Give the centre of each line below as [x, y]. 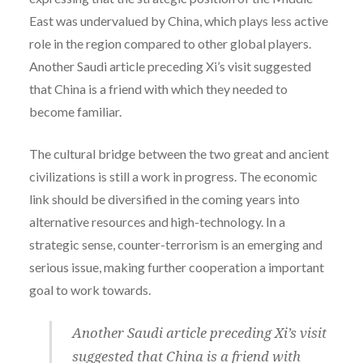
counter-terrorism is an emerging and [220, 244]
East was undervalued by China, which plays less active [178, 20]
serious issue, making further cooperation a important [176, 267]
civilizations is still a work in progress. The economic [173, 176]
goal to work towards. [90, 289]
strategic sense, [73, 244]
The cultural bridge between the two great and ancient [179, 153]
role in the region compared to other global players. [170, 43]
